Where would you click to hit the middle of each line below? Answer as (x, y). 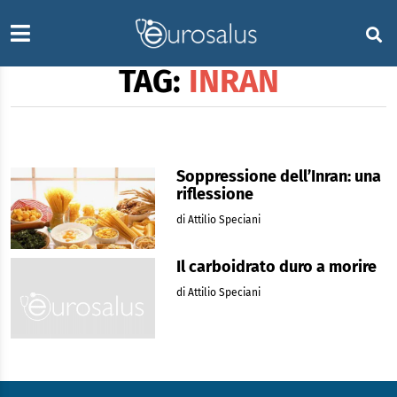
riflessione (214, 194)
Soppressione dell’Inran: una (278, 176)
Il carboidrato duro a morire (276, 266)
